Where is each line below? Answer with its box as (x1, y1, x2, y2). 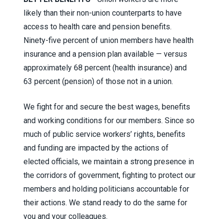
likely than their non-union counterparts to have (23, 8, 182, 18)
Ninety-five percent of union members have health (23, 35, 194, 45)
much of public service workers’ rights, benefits (23, 129, 185, 139)
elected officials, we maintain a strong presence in (23, 156, 194, 166)
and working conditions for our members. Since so (23, 115, 195, 125)
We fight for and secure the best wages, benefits (23, 102, 190, 111)
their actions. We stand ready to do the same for (23, 197, 187, 207)
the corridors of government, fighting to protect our (23, 170, 196, 180)
